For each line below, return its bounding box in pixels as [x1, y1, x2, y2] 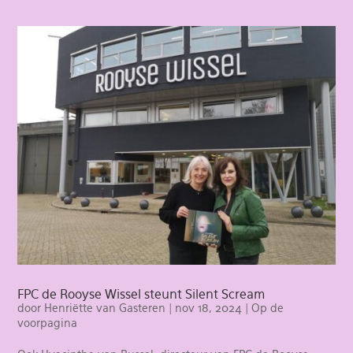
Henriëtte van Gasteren [44, 301, 166, 314]
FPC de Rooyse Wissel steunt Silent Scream [17, 286, 266, 302]
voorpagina [17, 316, 78, 329]
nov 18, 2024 [175, 301, 243, 314]
